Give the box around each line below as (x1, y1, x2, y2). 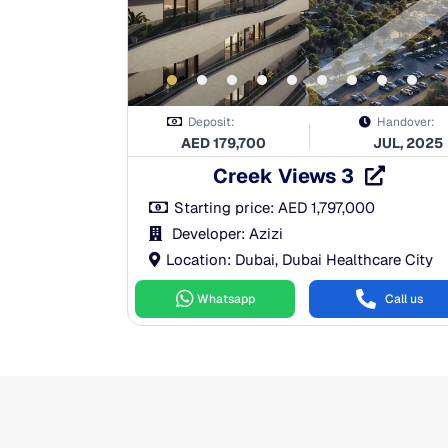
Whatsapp (196, 291, 255, 307)
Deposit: (188, 114, 235, 130)
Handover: (377, 114, 435, 130)
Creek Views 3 (213, 163, 359, 189)
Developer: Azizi (168, 224, 283, 243)
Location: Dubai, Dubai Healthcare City (166, 250, 433, 269)
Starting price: (174, 198, 278, 217)
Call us (384, 291, 423, 307)
